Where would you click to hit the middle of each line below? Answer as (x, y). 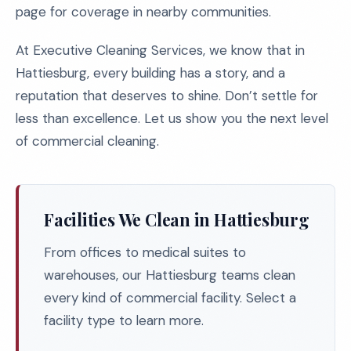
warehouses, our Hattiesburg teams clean (170, 275)
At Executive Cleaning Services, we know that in (160, 50)
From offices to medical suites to (145, 252)
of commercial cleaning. (87, 141)
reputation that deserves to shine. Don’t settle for (167, 96)
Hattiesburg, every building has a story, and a (150, 73)
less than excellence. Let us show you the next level (172, 118)
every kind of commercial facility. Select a (170, 298)
